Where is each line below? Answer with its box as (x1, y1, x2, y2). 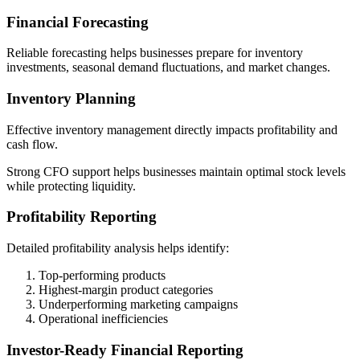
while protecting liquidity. (6, 178, 136, 193)
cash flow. (6, 137, 58, 151)
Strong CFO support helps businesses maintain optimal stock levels (6, 164, 346, 178)
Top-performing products (39, 268, 166, 283)
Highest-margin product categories (39, 283, 213, 297)
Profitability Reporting (6, 208, 157, 226)
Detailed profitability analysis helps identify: (6, 241, 229, 256)
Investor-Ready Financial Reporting (6, 341, 243, 358)
